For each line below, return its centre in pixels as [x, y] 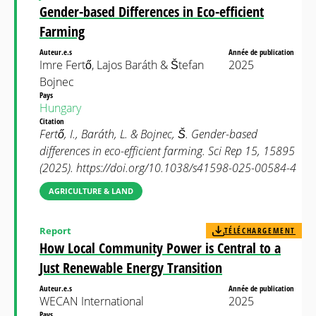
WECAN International [92, 301]
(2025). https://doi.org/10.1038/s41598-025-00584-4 [168, 168]
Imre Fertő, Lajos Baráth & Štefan [122, 65]
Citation [53, 121]
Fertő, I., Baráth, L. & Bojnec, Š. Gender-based [148, 134]
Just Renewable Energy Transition [131, 268]
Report [55, 230]
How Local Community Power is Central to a [160, 248]
